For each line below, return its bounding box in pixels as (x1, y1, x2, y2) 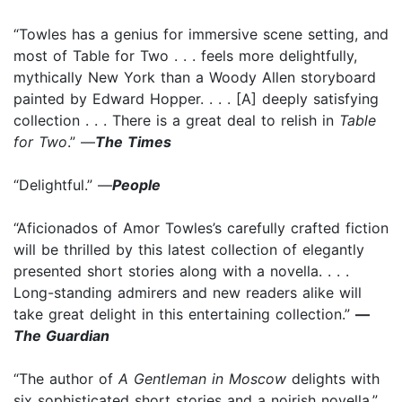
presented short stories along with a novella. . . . (13, 261, 349, 280)
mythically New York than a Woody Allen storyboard (13, 67, 376, 86)
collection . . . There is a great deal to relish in (13, 110, 339, 129)
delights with (286, 369, 380, 388)
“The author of (13, 369, 118, 388)
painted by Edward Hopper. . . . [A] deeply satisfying (13, 89, 379, 108)
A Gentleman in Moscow (118, 369, 286, 388)
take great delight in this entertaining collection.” (13, 304, 355, 323)
